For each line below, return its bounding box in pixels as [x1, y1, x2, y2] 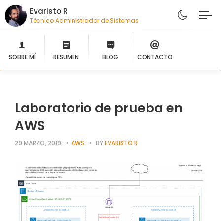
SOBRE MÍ [8, 53, 36, 61]
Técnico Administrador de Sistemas [30, 16, 139, 25]
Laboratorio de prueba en [15, 99, 183, 117]
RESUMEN [53, 53, 79, 61]
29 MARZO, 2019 [15, 139, 61, 147]
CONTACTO [137, 53, 173, 61]
